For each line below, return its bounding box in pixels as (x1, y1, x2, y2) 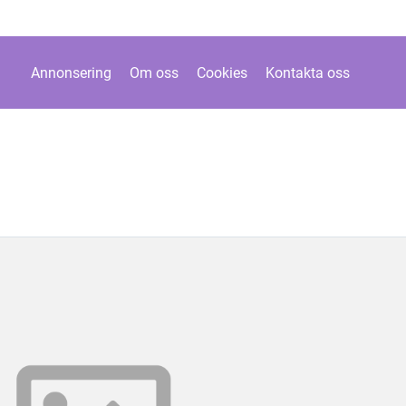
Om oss (129, 63, 179, 82)
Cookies (196, 63, 247, 82)
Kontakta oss (265, 63, 350, 82)
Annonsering (30, 63, 111, 82)
